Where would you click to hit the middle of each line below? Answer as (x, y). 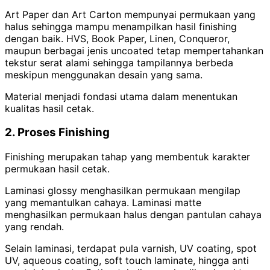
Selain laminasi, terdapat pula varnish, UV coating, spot (131, 249)
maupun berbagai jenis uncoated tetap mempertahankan (134, 50)
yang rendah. (34, 227)
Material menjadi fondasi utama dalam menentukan (121, 96)
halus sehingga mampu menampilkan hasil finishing (121, 26)
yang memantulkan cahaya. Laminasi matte (103, 203)
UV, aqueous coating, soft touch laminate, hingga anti (127, 261)
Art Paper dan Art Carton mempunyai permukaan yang (130, 14)
